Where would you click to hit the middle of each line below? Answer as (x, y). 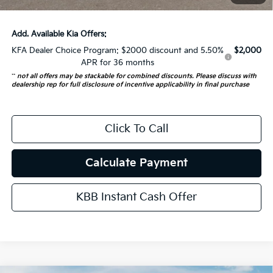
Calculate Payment (136, 163)
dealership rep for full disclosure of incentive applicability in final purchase (130, 85)
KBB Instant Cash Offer (136, 197)
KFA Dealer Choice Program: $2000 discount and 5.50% (118, 51)
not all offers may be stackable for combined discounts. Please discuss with (136, 76)
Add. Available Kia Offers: (59, 34)
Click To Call (136, 129)
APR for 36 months (118, 63)
